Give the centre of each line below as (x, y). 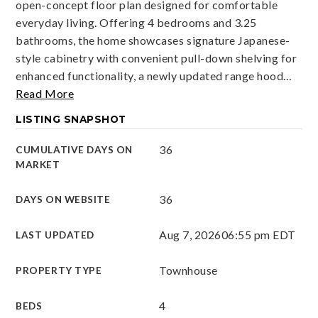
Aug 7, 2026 (190, 235)
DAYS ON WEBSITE (63, 199)
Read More (45, 93)
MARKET (38, 165)
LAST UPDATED (55, 235)
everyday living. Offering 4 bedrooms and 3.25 (136, 22)
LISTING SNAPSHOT (71, 119)
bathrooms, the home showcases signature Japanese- (153, 40)
